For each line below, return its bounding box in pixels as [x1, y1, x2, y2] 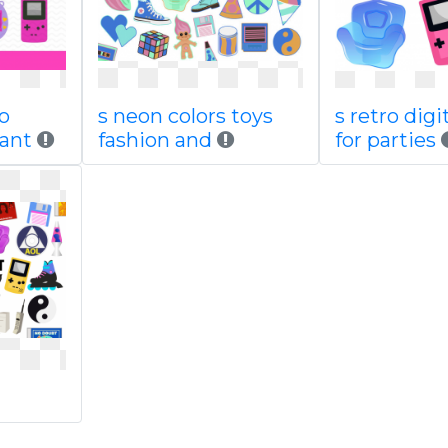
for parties [335, 128, 436, 152]
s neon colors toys [97, 104, 273, 128]
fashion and [97, 128, 212, 152]
